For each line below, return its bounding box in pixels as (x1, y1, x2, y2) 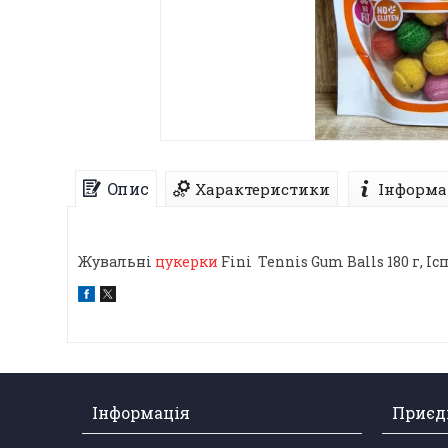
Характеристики (195, 178, 330, 199)
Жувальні (78, 252, 155, 271)
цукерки (155, 252, 218, 271)
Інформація (92, 402, 191, 423)
